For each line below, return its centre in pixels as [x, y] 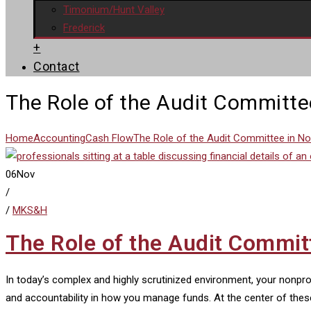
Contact [57, 66]
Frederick [84, 28]
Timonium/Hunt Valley [114, 10]
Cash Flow [109, 138]
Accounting [59, 138]
